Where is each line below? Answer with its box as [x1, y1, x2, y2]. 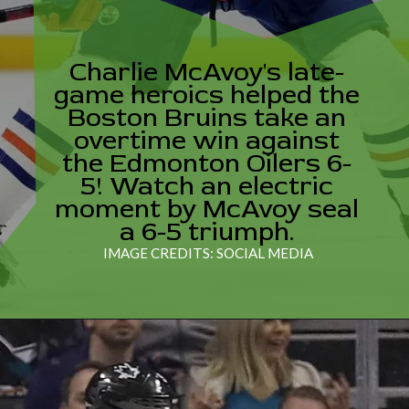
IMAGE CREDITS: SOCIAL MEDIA [102, 245, 313, 262]
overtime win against [73, 124, 340, 157]
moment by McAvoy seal [54, 193, 359, 225]
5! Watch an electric [79, 170, 333, 203]
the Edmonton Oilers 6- [61, 147, 351, 180]
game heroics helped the [53, 79, 360, 111]
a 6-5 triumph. [119, 215, 294, 248]
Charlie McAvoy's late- [68, 56, 344, 89]
